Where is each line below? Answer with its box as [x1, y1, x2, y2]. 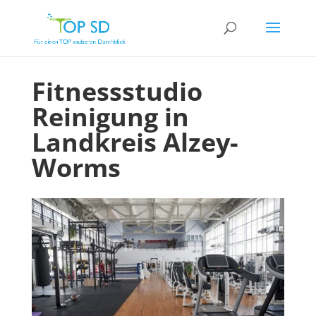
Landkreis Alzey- [31, 125, 238, 159]
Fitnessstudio [31, 74, 202, 109]
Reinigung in [31, 99, 189, 134]
